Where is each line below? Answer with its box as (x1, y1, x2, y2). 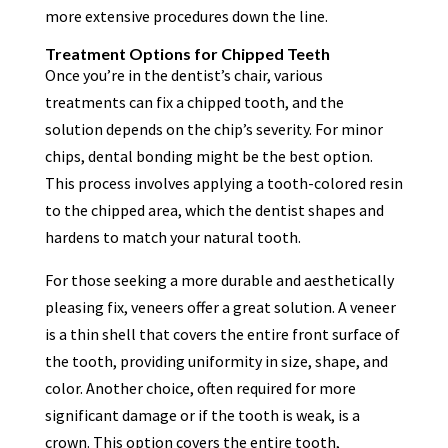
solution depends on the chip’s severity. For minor (44, 118, 383, 139)
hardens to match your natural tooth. (44, 226, 301, 247)
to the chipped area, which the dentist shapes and (44, 199, 384, 220)
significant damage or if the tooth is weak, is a (44, 404, 360, 425)
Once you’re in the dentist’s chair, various (44, 64, 323, 85)
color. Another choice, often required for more (44, 377, 356, 398)
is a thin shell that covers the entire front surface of (44, 323, 400, 344)
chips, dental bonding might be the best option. (44, 145, 373, 166)
